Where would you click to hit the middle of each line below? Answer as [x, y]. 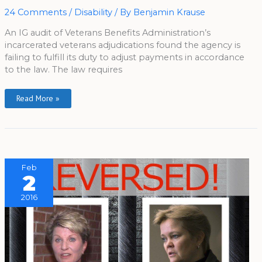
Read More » [38, 99]
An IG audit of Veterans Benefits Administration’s [107, 33]
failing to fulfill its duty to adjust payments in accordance [124, 58]
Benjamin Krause [169, 12]
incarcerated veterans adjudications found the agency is [122, 45]
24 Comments [35, 12]
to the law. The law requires [63, 70]
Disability [93, 12]
